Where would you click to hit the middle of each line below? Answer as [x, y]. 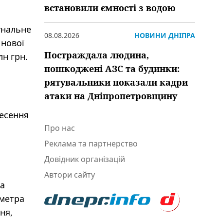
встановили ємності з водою [110, 8]
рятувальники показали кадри [116, 82]
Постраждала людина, [97, 55]
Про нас [60, 128]
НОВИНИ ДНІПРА [165, 35]
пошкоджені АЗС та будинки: [112, 69]
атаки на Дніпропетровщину [111, 96]
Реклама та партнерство [91, 144]
